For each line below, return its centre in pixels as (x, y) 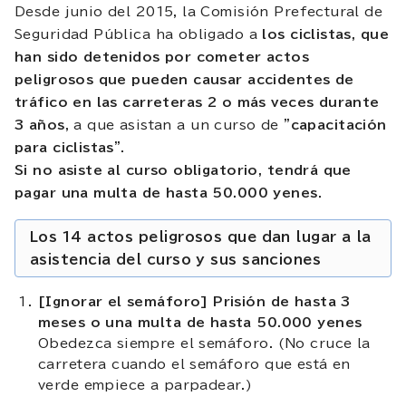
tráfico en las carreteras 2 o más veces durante (197, 102)
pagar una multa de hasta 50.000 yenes (166, 193)
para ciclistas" (68, 147)
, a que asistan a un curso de (174, 125)
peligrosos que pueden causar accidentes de (184, 79)
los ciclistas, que (326, 34)
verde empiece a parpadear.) (145, 385)
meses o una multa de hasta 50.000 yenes (200, 322)
